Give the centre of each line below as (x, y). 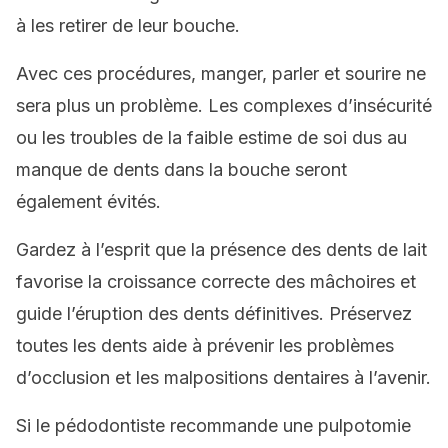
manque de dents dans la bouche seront (181, 169)
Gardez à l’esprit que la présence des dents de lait (221, 249)
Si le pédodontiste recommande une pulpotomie (213, 425)
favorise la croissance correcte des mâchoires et (216, 281)
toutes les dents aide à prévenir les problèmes (205, 345)
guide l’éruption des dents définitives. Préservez (214, 313)
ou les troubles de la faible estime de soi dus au (211, 137)
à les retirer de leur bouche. (128, 25)
